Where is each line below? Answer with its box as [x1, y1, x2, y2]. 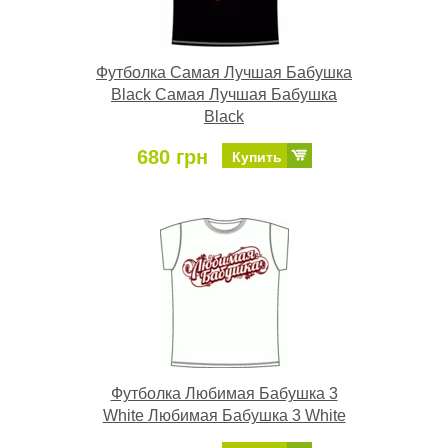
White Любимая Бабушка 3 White [102, 407, 346, 425]
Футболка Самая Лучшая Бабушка [96, 64, 352, 82]
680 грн [136, 146, 208, 169]
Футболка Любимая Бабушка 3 [110, 385, 338, 403]
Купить [231, 149, 282, 166]
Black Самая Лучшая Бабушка [111, 86, 337, 104]
